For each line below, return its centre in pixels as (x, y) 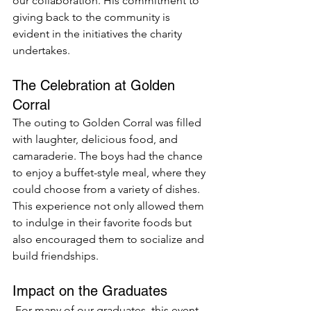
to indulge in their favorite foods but (103, 222)
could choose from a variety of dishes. (108, 189)
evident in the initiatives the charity (99, 33)
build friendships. (56, 255)
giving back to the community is (93, 17)
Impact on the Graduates (90, 291)
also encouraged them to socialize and (110, 239)
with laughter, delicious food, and (96, 139)
